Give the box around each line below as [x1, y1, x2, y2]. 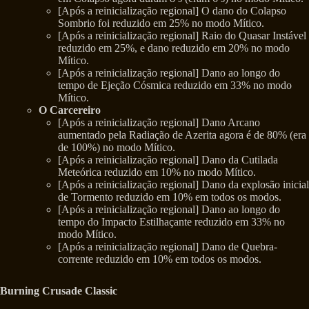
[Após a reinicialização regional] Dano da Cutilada [58, 154, 278, 166]
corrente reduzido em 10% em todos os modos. [58, 253, 261, 266]
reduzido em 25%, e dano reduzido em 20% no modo [58, 42, 290, 54]
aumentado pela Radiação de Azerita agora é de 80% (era [58, 129, 306, 141]
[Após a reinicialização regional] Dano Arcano [58, 117, 260, 129]
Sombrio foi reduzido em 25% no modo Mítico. [58, 17, 264, 30]
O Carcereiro [39, 104, 101, 117]
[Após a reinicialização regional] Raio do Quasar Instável [58, 30, 306, 42]
